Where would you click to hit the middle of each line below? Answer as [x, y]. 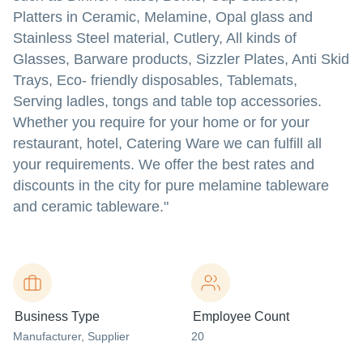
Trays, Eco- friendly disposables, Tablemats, [155, 80]
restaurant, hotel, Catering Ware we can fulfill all [167, 143]
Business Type [57, 316]
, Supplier [105, 336]
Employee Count [241, 316]
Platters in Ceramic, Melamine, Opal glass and [163, 17]
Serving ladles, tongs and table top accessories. [167, 101]
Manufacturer [47, 336]
